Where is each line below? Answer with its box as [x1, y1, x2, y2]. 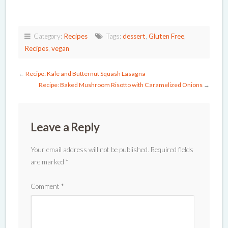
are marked [31, 157, 66, 166]
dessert [123, 32, 146, 40]
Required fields [151, 145, 193, 154]
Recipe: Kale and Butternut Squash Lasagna [25, 69, 146, 77]
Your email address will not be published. [31, 145, 149, 154]
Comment [31, 182, 61, 190]
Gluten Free [149, 32, 184, 40]
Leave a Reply [31, 120, 100, 134]
